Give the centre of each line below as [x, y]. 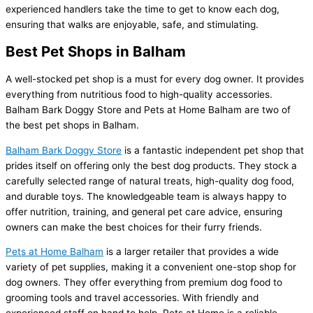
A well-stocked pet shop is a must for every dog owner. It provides [155, 79]
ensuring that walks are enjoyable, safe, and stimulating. [132, 24]
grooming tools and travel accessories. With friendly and [132, 298]
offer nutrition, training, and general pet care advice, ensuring [144, 211]
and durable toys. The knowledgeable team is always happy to [146, 196]
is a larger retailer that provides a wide [191, 252]
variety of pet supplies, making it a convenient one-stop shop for [151, 267]
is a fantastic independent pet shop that [213, 150]
